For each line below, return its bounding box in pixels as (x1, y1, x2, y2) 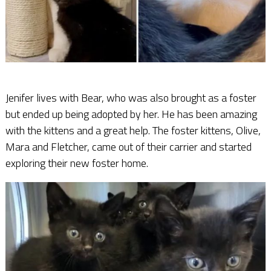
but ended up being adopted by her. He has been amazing (5, 105, 257, 122)
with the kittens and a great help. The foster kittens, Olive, (5, 122, 261, 139)
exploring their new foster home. (5, 154, 148, 171)
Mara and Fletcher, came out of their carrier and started (5, 138, 252, 155)
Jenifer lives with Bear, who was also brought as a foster (5, 89, 256, 106)
